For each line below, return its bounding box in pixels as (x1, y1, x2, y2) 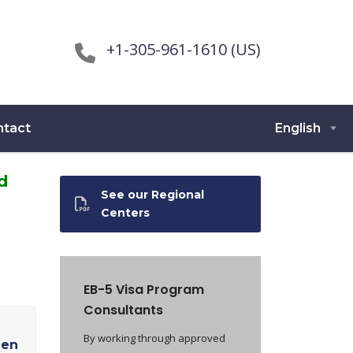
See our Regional (101, 188, 204, 202)
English (275, 121, 321, 136)
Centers (101, 206, 150, 220)
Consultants (84, 301, 163, 319)
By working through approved (84, 331, 225, 345)
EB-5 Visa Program (84, 281, 204, 299)
